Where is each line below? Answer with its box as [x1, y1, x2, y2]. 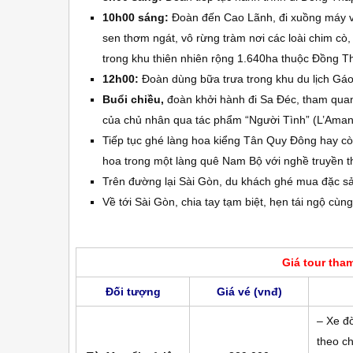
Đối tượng [105, 285, 161, 298]
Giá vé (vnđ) [216, 285, 282, 298]
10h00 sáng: [102, 11, 172, 24]
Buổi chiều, [102, 93, 167, 106]
